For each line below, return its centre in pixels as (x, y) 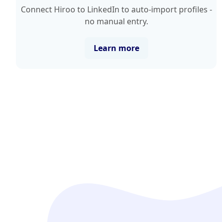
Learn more (116, 48)
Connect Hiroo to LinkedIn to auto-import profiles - (116, 9)
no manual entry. (116, 21)
